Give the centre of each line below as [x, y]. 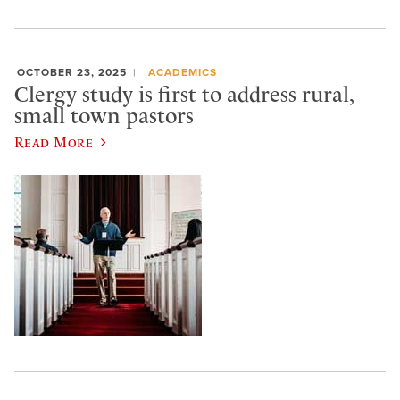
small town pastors [104, 117]
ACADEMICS [182, 72]
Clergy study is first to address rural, [184, 95]
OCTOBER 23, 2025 [72, 72]
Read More [54, 142]
